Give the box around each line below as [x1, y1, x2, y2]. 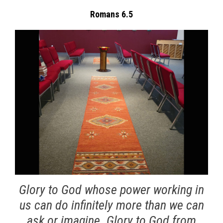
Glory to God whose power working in [19, 182, 204, 197]
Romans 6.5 [90, 9, 133, 19]
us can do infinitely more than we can [19, 198, 204, 213]
